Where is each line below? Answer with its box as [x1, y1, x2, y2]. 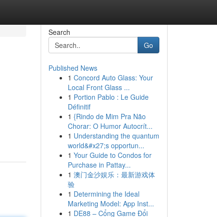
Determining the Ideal [73, 189, 139, 199]
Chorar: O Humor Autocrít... [67, 121, 153, 131]
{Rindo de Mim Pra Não [73, 111, 146, 121]
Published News [48, 63, 97, 73]
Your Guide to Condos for [73, 150, 152, 160]
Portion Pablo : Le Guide [73, 92, 149, 102]
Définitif [67, 102, 91, 111]
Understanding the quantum [73, 131, 159, 140]
